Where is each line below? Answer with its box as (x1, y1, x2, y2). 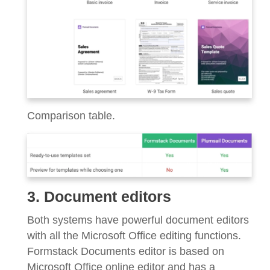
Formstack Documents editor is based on (27, 245, 224, 258)
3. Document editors (27, 189, 171, 206)
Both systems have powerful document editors (27, 214, 249, 227)
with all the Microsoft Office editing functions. (27, 230, 241, 242)
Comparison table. (27, 109, 115, 122)
